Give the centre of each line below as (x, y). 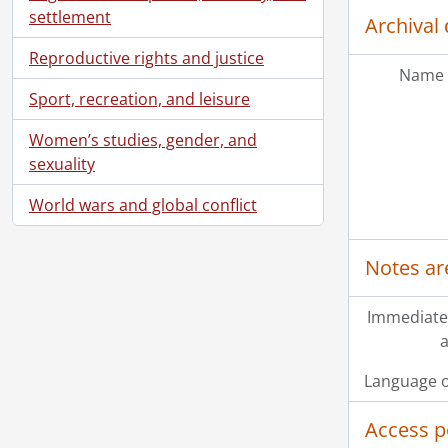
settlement (70, 16)
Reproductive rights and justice (146, 57)
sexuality (62, 163)
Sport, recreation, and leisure (139, 98)
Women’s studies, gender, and (143, 139)
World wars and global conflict (143, 204)
